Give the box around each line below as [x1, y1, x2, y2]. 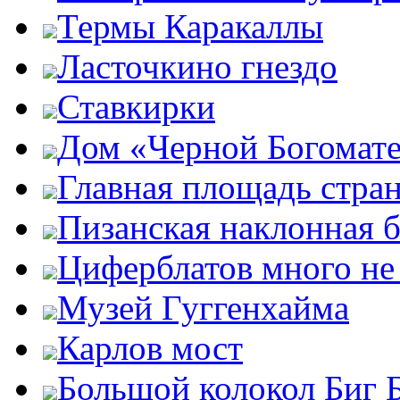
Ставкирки [57, 87, 215, 126]
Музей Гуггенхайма [57, 288, 349, 327]
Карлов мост [57, 329, 243, 367]
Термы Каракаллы [57, 7, 323, 46]
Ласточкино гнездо [57, 47, 337, 86]
